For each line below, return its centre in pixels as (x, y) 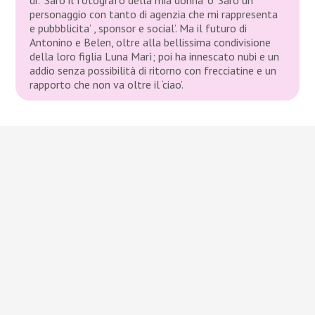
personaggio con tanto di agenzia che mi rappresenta (154, 14)
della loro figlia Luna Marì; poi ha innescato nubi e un (155, 56)
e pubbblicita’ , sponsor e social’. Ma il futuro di (139, 28)
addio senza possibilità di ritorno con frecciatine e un (153, 70)
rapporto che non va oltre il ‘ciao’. (107, 84)
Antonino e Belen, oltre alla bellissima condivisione (150, 42)
